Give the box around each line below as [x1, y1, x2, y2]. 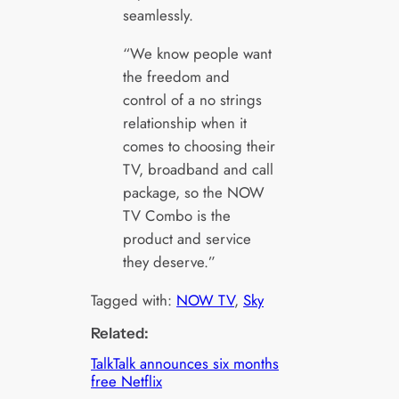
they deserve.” [122, 250, 216, 273]
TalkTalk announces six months [91, 352, 280, 374]
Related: [91, 323, 150, 342]
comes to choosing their [122, 134, 275, 157]
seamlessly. [122, 4, 193, 27]
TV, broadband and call [122, 158, 273, 180]
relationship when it [122, 111, 247, 134]
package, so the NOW [122, 181, 265, 203]
